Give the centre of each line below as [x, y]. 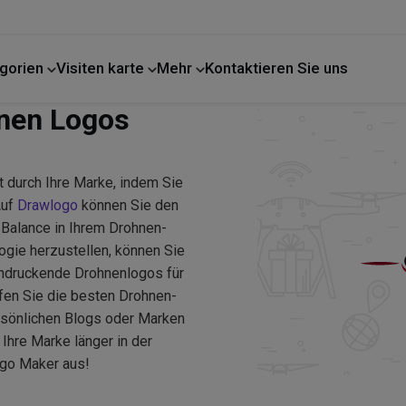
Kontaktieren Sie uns [276, 68]
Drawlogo [48, 205]
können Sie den [128, 205]
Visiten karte [101, 68]
